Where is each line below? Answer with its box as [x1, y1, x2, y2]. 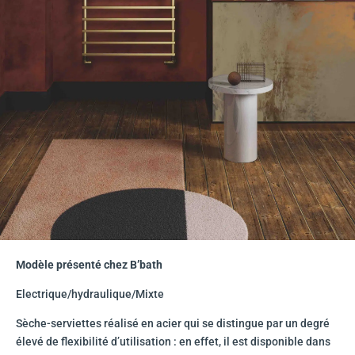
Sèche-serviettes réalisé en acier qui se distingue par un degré [16, 317, 330, 330]
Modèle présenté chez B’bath [16, 258, 162, 272]
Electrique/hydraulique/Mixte [16, 288, 164, 301]
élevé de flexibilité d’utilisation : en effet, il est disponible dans [16, 335, 330, 349]
